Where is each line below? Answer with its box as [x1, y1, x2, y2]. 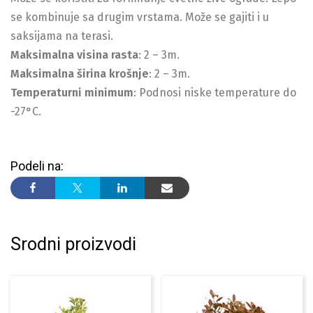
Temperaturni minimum [10, 85, 133, 99]
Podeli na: [10, 158, 64, 173]
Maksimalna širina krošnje [10, 66, 149, 80]
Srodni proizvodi [10, 233, 136, 254]
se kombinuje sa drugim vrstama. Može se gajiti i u [10, 10, 269, 24]
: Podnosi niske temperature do [133, 85, 296, 99]
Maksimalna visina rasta [10, 48, 138, 61]
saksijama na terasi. [10, 29, 113, 43]
